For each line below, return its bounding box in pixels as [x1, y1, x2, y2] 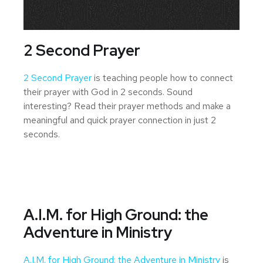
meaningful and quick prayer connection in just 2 [23, 114, 216, 127]
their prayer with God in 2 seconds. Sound [23, 86, 193, 99]
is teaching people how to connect [92, 72, 233, 85]
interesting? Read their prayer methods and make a [23, 100, 231, 113]
